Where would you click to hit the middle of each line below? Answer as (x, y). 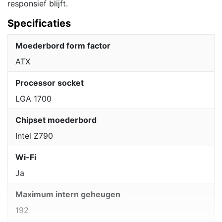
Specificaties (39, 24)
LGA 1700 (33, 99)
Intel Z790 (34, 136)
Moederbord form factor (63, 46)
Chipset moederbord (56, 120)
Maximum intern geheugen (68, 194)
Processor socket (50, 83)
